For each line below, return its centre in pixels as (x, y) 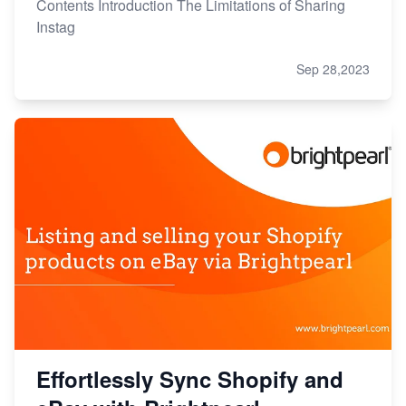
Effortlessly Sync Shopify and (190, 378)
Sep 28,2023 (333, 68)
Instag (56, 26)
